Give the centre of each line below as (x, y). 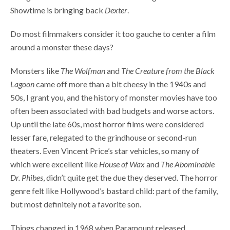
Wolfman (90, 71)
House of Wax (122, 164)
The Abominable (188, 164)
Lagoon (22, 84)
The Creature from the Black (168, 71)
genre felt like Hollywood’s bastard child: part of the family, (114, 191)
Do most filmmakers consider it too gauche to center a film (113, 34)
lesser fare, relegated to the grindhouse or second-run (103, 138)
